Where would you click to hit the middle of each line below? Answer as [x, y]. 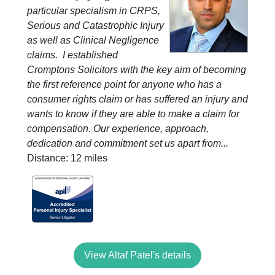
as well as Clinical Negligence [93, 40]
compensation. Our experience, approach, [118, 129]
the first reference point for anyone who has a [124, 84]
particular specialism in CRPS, [94, 11]
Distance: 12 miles [67, 158]
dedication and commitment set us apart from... [128, 143]
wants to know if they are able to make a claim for [133, 114]
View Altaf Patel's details [137, 255]
